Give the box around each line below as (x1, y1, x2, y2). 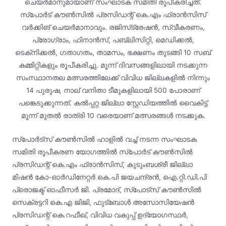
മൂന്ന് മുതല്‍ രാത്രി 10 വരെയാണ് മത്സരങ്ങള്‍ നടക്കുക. (21, 111, 205, 120)
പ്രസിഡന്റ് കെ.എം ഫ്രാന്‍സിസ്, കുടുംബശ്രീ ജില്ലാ (12, 160, 193, 168)
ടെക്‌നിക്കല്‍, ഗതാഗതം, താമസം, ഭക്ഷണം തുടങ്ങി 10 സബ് (15, 48, 211, 56)
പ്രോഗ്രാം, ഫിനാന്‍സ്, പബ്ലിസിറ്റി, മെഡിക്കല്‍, (32, 35, 194, 44)
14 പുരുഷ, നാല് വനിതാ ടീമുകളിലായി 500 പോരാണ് (26, 86, 200, 94)
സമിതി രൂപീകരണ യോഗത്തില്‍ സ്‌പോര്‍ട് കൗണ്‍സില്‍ (12, 147, 193, 156)
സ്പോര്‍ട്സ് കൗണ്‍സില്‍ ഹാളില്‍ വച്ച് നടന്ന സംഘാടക (12, 135, 197, 143)
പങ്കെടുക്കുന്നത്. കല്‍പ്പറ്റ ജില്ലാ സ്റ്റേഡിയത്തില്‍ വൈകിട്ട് (19, 98, 207, 107)
